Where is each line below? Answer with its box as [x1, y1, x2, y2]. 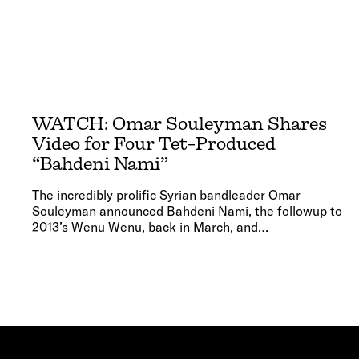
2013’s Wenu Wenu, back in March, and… [32, 218, 268, 235]
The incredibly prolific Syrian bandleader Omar [32, 186, 301, 203]
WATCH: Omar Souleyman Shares [32, 113, 327, 134]
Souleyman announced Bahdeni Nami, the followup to [32, 202, 342, 219]
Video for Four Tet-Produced [32, 133, 276, 154]
